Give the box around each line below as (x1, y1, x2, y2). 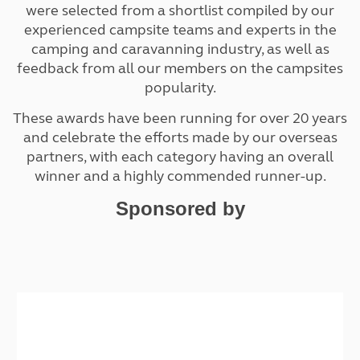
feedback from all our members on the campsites (17, 59, 343, 77)
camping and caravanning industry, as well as (31, 40, 329, 58)
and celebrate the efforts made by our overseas (22, 129, 337, 146)
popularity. (144, 79, 216, 96)
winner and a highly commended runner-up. (34, 167, 326, 185)
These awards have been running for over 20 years (13, 109, 347, 127)
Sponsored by (115, 198, 245, 219)
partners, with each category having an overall (27, 148, 333, 166)
